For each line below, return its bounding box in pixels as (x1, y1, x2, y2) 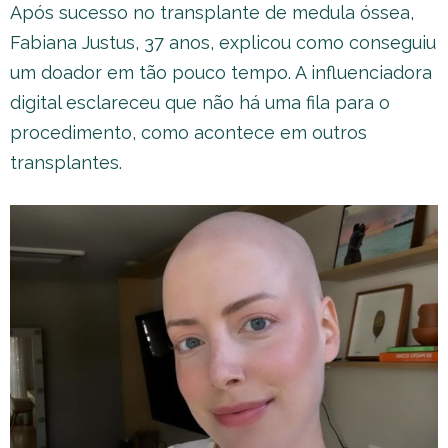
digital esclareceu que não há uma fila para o (10, 92, 390, 113)
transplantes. (10, 152, 122, 173)
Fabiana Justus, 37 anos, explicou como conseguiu (10, 32, 436, 53)
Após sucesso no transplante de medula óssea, (10, 2, 414, 23)
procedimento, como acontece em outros (10, 122, 367, 143)
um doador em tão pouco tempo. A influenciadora (10, 62, 432, 83)
